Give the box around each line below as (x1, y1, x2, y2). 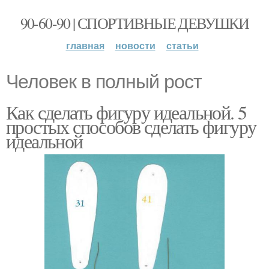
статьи (166, 38, 199, 52)
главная (65, 38, 104, 52)
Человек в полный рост (6, 71, 202, 92)
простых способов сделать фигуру (6, 113, 256, 139)
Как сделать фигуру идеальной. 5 (6, 99, 247, 125)
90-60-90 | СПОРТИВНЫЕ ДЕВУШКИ (20, 13, 249, 33)
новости (115, 38, 156, 52)
